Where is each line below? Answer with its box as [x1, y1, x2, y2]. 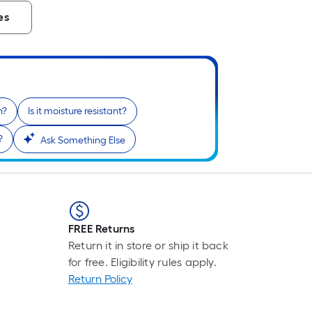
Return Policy [68, 272, 132, 286]
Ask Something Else [40, 134, 125, 147]
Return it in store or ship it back [68, 239, 228, 253]
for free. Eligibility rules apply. [68, 256, 217, 270]
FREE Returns [68, 222, 135, 236]
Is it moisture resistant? [28, 105, 127, 118]
